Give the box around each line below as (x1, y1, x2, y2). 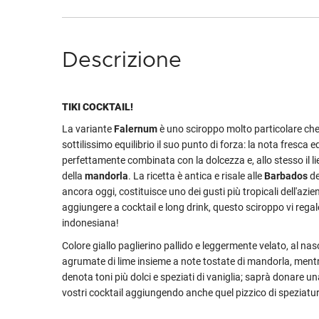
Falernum (114, 123, 157, 135)
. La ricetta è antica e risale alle (128, 170, 264, 182)
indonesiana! (62, 217, 119, 229)
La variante (62, 123, 114, 135)
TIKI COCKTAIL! (62, 101, 133, 113)
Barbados (264, 170, 308, 182)
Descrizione (62, 50, 182, 71)
